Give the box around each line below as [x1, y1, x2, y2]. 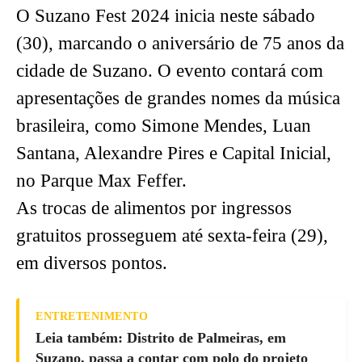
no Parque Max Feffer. [16, 170, 187, 192]
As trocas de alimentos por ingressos [16, 198, 292, 219]
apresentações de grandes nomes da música [16, 88, 340, 109]
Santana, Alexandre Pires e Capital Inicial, [16, 143, 331, 164]
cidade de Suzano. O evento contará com [16, 61, 323, 82]
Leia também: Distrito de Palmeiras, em [36, 330, 286, 347]
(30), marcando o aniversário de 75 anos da [16, 33, 344, 54]
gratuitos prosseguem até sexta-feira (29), [16, 225, 328, 246]
